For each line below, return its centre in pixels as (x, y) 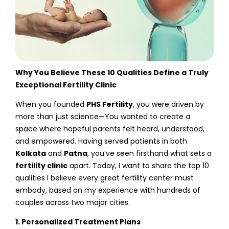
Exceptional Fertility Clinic (66, 85)
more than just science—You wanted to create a (103, 116)
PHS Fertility (110, 104)
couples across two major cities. (73, 202)
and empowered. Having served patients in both (101, 141)
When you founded (51, 104)
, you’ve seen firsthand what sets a (150, 153)
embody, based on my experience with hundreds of (108, 190)
